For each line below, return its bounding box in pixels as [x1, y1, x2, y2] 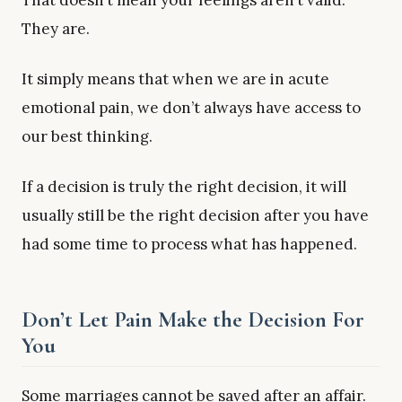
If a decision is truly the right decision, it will [22, 176, 346, 197]
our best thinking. [22, 126, 153, 146]
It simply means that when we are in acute [22, 68, 329, 89]
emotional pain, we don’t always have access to [22, 97, 361, 118]
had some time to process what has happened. [22, 233, 357, 254]
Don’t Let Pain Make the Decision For [22, 306, 364, 334]
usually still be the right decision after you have [22, 205, 369, 225]
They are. [22, 19, 90, 39]
